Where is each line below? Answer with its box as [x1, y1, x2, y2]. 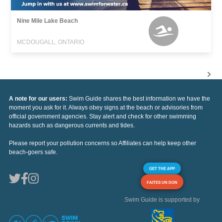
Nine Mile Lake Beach [17, 17, 78, 24]
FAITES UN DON [147, 179, 177, 185]
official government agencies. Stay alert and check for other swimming [9, 112, 196, 120]
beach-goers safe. [9, 148, 57, 156]
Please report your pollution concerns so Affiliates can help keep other [9, 139, 196, 147]
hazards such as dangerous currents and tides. [9, 121, 135, 129]
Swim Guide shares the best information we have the [69, 95, 210, 102]
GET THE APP [149, 166, 175, 171]
